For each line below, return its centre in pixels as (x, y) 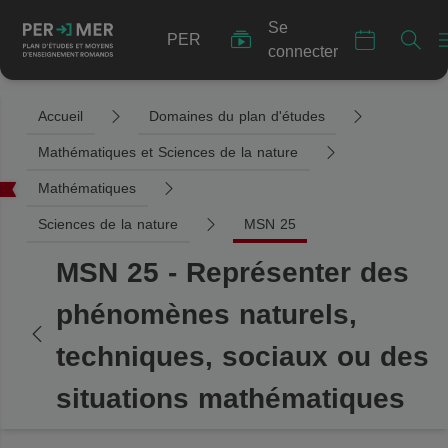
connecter (303, 51)
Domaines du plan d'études (236, 115)
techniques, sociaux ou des (242, 356)
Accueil (61, 115)
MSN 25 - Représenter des (232, 272)
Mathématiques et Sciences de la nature (168, 151)
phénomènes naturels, (206, 314)
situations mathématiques (230, 398)
